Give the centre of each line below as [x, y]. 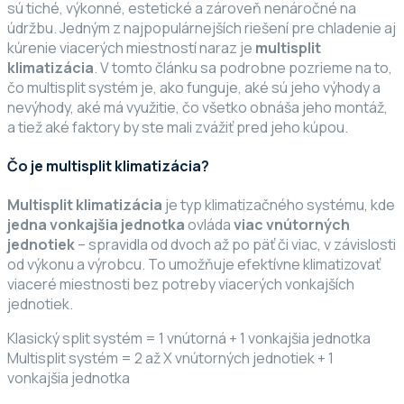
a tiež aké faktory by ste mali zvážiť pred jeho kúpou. [178, 127]
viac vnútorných [292, 225]
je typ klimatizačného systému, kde [279, 205]
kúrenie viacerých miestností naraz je [131, 47]
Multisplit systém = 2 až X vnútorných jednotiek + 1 [170, 358]
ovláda [209, 225]
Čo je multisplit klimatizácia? [108, 165]
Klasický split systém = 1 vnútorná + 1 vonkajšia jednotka [189, 339]
